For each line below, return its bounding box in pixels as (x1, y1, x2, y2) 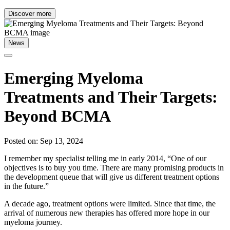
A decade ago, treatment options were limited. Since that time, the (4, 199, 216, 208)
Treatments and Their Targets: (4, 87, 218, 106)
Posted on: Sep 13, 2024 (4, 137, 83, 146)
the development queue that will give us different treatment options (4, 172, 219, 182)
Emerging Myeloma (4, 68, 143, 87)
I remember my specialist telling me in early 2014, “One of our (4, 154, 206, 163)
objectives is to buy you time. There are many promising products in (4, 163, 224, 172)
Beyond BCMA (4, 106, 111, 125)
